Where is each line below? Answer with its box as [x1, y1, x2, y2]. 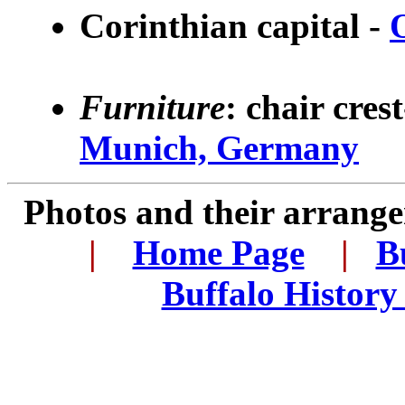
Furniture [80, 88, 225, 127]
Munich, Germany [80, 128, 359, 167]
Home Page [132, 233, 305, 272]
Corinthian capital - [80, 6, 390, 45]
